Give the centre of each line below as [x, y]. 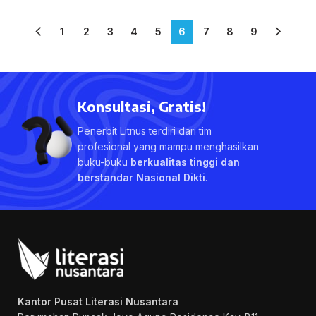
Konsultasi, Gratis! [142, 106]
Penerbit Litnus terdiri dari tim [145, 130]
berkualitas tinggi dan [185, 162]
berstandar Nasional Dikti [141, 177]
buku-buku [104, 162]
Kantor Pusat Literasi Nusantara [98, 301]
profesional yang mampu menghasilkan [168, 146]
